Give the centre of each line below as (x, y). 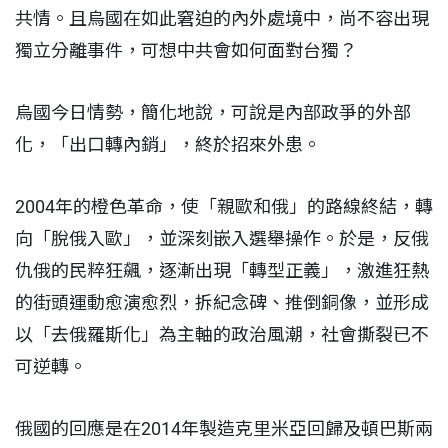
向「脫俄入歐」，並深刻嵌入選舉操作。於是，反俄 (222, 238)
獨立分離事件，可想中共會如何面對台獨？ (188, 50)
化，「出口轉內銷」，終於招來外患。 (170, 144)
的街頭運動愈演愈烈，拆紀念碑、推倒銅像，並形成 (222, 302)
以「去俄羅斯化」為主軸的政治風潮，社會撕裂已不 (222, 334)
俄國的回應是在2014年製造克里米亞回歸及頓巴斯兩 (224, 428)
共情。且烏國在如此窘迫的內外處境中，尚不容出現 (222, 18)
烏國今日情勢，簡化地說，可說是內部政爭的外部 (213, 112)
